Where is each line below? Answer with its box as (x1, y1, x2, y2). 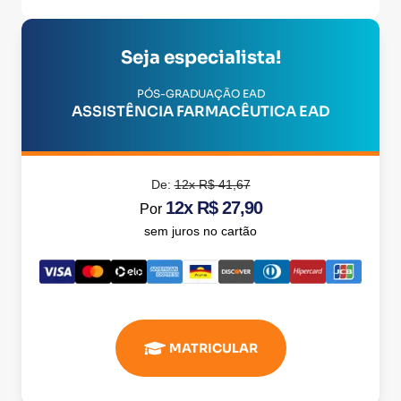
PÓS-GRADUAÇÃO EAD (136, 87, 265, 100)
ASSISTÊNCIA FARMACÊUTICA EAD (71, 102, 330, 121)
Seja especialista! (120, 47, 281, 69)
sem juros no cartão (144, 224, 257, 238)
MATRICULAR (168, 339, 258, 356)
